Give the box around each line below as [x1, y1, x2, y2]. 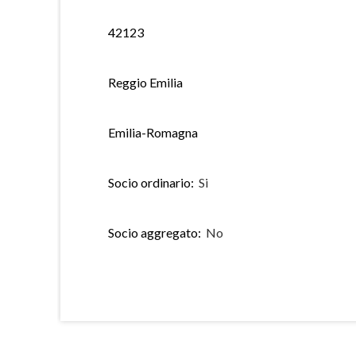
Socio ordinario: [108, 174, 194, 190]
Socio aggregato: [108, 224, 201, 240]
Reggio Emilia [108, 74, 183, 90]
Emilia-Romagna [108, 124, 198, 140]
